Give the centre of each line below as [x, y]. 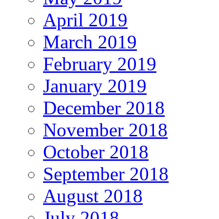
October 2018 [96, 152]
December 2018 [104, 108]
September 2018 [106, 174]
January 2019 [95, 86]
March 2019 [90, 42]
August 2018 [93, 196]
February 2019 [100, 64]
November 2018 [105, 130]
